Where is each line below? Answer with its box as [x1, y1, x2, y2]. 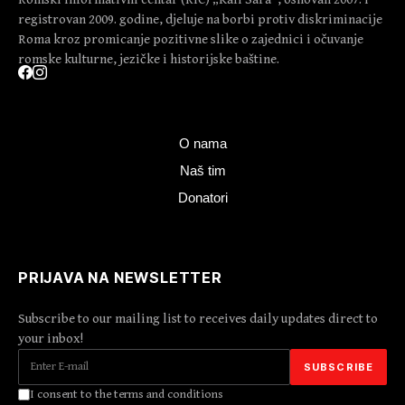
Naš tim [179, 163, 226, 179]
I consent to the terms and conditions [30, 387, 223, 402]
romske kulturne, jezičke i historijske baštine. [18, 52, 279, 68]
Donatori [177, 190, 228, 206]
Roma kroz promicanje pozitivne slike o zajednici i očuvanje [18, 32, 363, 48]
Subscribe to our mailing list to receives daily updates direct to [18, 311, 378, 327]
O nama [178, 136, 227, 152]
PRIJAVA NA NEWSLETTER [18, 268, 222, 287]
